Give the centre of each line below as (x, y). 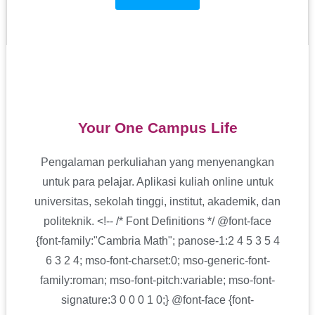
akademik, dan (244, 201)
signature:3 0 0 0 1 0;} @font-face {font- (157, 300)
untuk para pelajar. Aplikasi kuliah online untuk (157, 182)
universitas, (64, 201)
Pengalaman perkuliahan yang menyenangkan (157, 162)
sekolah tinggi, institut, (151, 201)
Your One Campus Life (157, 128)
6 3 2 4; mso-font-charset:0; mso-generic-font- (157, 261)
